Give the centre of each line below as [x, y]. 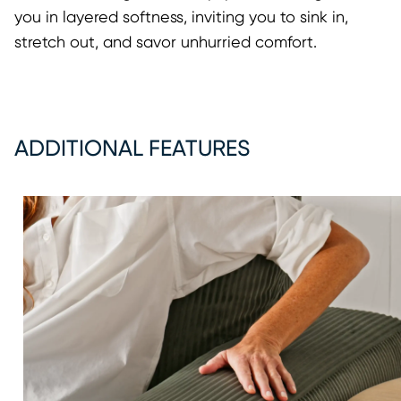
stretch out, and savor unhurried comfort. [166, 43]
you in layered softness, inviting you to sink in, [181, 17]
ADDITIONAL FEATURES [132, 149]
